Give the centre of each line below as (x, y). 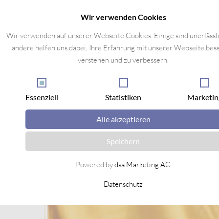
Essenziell (42, 97)
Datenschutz (123, 184)
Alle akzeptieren (123, 119)
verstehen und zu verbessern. (123, 60)
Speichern (123, 141)
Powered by (95, 164)
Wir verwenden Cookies (123, 17)
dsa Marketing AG (143, 164)
